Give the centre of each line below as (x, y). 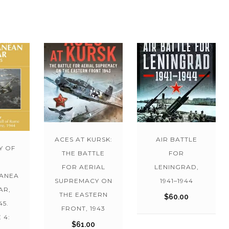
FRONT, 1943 (83, 208)
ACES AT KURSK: (83, 139)
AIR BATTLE (176, 139)
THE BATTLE (83, 153)
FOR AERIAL (83, 167)
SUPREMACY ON (83, 180)
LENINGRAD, (176, 167)
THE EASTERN (83, 194)
